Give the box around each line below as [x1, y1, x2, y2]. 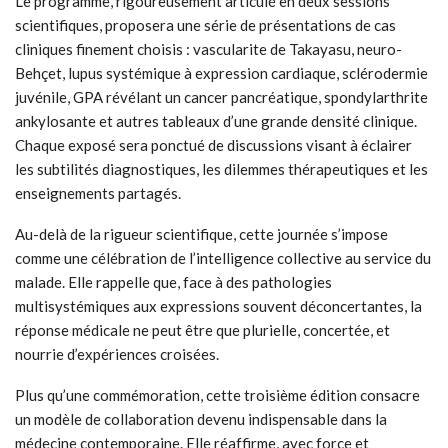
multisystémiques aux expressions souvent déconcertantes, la [15, 297, 422, 316]
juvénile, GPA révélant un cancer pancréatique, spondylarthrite [15, 88, 428, 107]
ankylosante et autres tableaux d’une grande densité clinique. [15, 112, 417, 131]
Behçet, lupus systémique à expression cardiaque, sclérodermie [15, 64, 428, 83]
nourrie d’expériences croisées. [15, 345, 219, 364]
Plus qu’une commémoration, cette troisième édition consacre [15, 386, 420, 405]
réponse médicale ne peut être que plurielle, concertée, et [15, 321, 390, 340]
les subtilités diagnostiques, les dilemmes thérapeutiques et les [15, 160, 428, 179]
